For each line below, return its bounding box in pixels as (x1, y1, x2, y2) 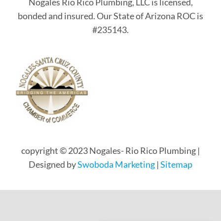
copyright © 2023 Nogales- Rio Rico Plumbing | (21, 145, 200, 156)
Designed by (29, 159, 77, 170)
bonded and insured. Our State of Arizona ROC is (18, 10, 203, 22)
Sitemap (160, 159, 192, 170)
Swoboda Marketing (77, 159, 155, 170)
